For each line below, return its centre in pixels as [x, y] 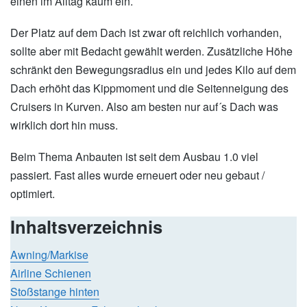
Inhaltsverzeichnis [86, 226]
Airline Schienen [51, 273]
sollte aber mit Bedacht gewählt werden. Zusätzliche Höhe [151, 51]
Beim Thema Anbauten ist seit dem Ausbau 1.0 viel [134, 157]
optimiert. [33, 194]
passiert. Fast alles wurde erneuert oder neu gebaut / [137, 175]
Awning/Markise [49, 255]
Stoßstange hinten [55, 292]
